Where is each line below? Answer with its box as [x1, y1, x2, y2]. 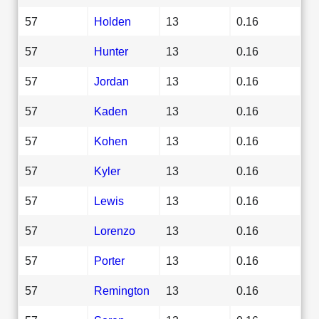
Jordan [94, 74, 129, 88]
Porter [94, 253, 125, 267]
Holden [94, 14, 131, 28]
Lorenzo [94, 224, 135, 237]
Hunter [94, 44, 128, 58]
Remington [94, 283, 150, 297]
